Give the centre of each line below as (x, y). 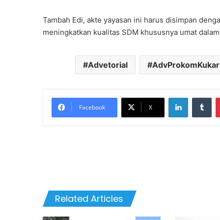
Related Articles (89, 199)
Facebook (92, 108)
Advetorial (108, 65)
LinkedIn (200, 97)
